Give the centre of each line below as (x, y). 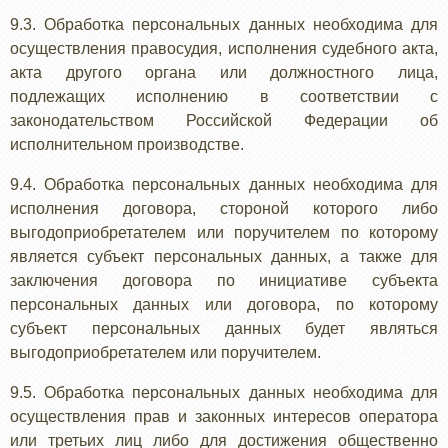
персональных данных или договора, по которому (224, 304)
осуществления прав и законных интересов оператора (224, 416)
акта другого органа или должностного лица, (224, 72)
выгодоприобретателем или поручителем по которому (224, 232)
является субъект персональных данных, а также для (224, 256)
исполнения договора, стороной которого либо (224, 208)
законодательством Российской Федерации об (224, 120)
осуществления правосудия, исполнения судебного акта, (224, 48)
